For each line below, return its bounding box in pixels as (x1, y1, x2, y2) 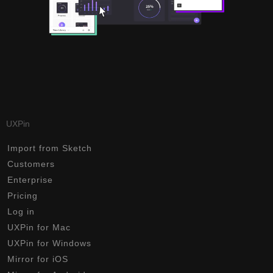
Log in (7, 206, 35, 216)
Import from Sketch (7, 143, 92, 153)
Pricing (7, 190, 38, 200)
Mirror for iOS (7, 253, 68, 264)
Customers (7, 158, 55, 169)
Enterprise (7, 174, 53, 185)
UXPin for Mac (7, 222, 71, 232)
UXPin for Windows (7, 238, 91, 248)
